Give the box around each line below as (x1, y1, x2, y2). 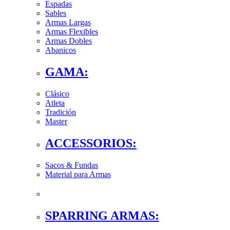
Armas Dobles (45, 36, 92, 46)
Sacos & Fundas (45, 160, 98, 169)
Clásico (45, 89, 69, 99)
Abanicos (45, 46, 76, 55)
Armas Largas (45, 18, 91, 27)
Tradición (45, 108, 76, 117)
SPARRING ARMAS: (45, 208, 159, 222)
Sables (45, 9, 66, 18)
